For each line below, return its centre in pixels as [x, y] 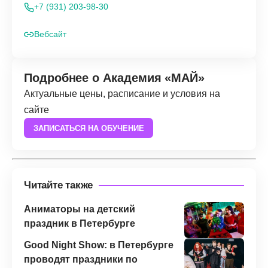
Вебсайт [50, 34]
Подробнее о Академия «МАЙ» [114, 78]
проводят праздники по [81, 260]
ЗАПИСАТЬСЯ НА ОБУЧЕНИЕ [89, 128]
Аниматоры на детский [80, 209]
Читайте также [59, 185]
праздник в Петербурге [80, 224]
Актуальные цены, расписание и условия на [122, 94]
